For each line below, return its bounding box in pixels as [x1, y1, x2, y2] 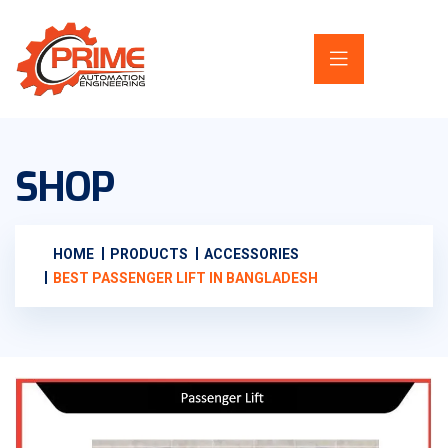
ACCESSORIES [204, 245, 299, 262]
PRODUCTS [110, 245, 188, 262]
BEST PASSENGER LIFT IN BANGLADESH [53, 269, 318, 286]
